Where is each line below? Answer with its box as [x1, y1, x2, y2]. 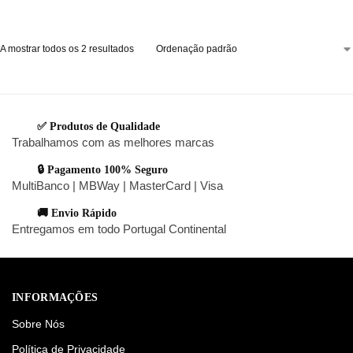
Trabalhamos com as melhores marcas [12, 135, 214, 149]
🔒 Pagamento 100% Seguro [37, 163, 168, 176]
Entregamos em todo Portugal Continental [12, 221, 226, 236]
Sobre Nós [12, 317, 65, 330]
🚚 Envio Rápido [37, 206, 117, 219]
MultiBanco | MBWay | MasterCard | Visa [12, 178, 223, 192]
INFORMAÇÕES [12, 292, 98, 304]
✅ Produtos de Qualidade [37, 120, 160, 132]
